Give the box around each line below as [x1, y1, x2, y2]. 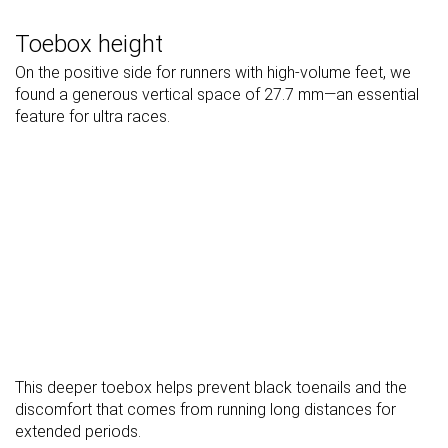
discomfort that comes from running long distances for [15, 400, 396, 420]
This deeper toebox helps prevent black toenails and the [15, 378, 407, 398]
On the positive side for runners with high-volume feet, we [15, 63, 411, 83]
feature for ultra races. [15, 107, 170, 127]
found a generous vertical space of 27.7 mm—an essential [15, 85, 419, 105]
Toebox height [15, 30, 163, 59]
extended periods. [15, 422, 141, 442]
